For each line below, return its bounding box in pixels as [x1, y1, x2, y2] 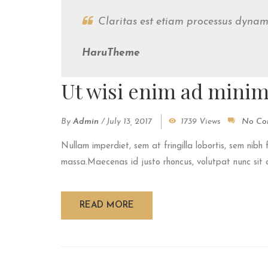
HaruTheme [82, 48, 140, 59]
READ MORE [80, 201, 134, 211]
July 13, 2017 [106, 117, 152, 127]
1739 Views [181, 117, 221, 127]
